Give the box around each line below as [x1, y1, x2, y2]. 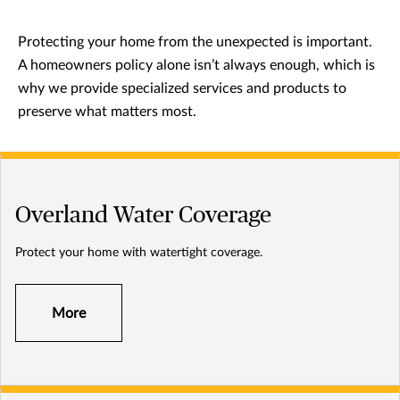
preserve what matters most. [18, 104, 196, 120]
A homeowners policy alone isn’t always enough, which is [18, 58, 375, 73]
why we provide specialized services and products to [18, 81, 346, 96]
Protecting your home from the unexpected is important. [18, 35, 372, 50]
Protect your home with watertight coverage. [15, 246, 262, 260]
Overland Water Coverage [15, 204, 271, 228]
